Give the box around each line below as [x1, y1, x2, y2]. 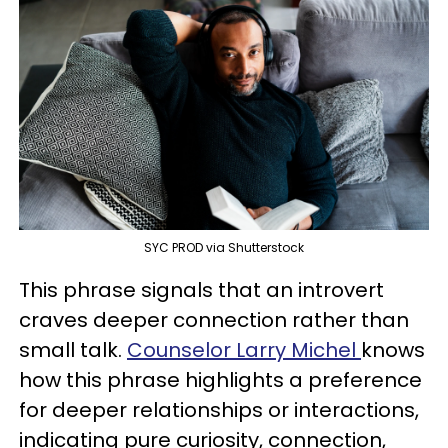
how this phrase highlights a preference [19, 366, 422, 395]
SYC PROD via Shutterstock [144, 239, 304, 257]
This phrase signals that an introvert [19, 276, 384, 305]
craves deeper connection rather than [19, 306, 409, 335]
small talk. [19, 336, 127, 365]
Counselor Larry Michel [127, 336, 361, 365]
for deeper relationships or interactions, [19, 396, 419, 425]
